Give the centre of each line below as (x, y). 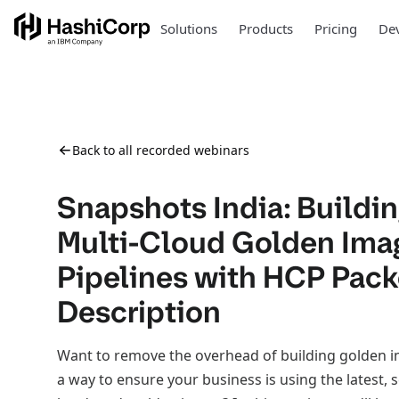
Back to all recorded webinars (161, 150)
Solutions (188, 28)
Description (139, 312)
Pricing (335, 28)
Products (265, 28)
